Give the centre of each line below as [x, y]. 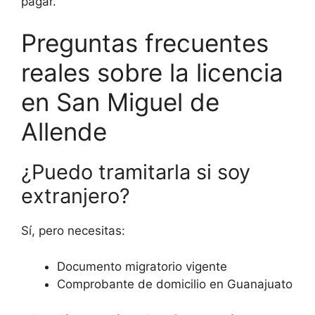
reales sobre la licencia [152, 73]
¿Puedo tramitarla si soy [136, 172]
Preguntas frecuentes [145, 43]
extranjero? [76, 196]
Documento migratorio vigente [142, 266]
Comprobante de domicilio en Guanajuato [175, 284]
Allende [64, 132]
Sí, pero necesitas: [73, 231]
